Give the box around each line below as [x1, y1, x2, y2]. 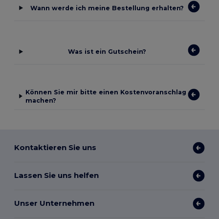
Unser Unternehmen [14, 198, 95, 208]
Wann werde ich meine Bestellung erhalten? [30, 4, 184, 12]
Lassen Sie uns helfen [14, 171, 99, 180]
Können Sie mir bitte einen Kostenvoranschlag [25, 88, 187, 96]
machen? [25, 96, 57, 104]
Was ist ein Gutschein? [67, 48, 146, 56]
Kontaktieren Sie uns [14, 143, 97, 153]
